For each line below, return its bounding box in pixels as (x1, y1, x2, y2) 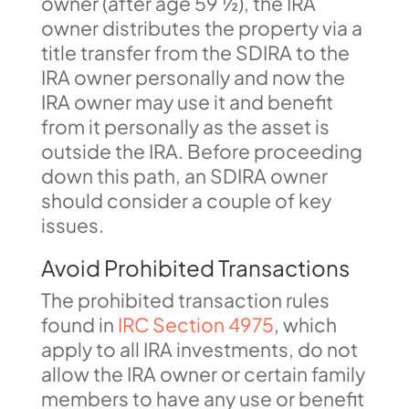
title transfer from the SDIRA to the (40, 40, 350, 65)
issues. (40, 213, 104, 237)
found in (40, 312, 118, 337)
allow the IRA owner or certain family (40, 362, 365, 386)
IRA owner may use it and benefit (40, 89, 333, 114)
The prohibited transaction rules (40, 288, 330, 312)
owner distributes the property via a (40, 16, 362, 40)
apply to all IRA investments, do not (40, 337, 358, 362)
